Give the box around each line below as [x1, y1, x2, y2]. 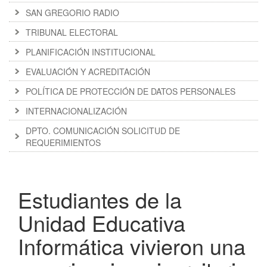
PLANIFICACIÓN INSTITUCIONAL [26, 46, 156, 58]
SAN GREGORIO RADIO [26, 7, 119, 19]
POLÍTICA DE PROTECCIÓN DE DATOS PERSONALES [26, 85, 235, 98]
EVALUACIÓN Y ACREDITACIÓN [26, 66, 150, 78]
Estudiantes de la [18, 184, 182, 215]
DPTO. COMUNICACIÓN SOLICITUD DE [26, 125, 180, 137]
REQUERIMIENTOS [26, 136, 101, 149]
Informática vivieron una [18, 231, 246, 262]
